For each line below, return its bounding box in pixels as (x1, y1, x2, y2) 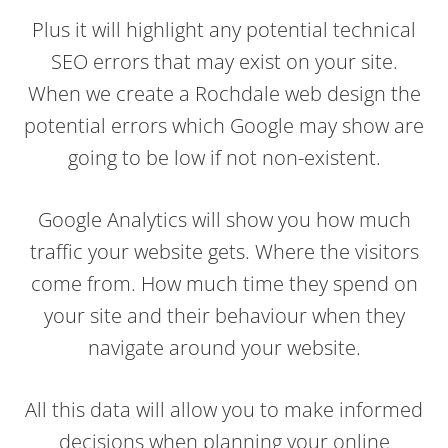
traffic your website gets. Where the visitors (29, 237, 419, 265)
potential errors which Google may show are (24, 111, 424, 139)
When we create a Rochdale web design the (27, 79, 421, 107)
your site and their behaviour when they (43, 301, 405, 329)
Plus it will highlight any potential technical (32, 15, 416, 43)
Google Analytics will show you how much (37, 205, 411, 233)
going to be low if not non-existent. (67, 143, 381, 171)
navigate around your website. (87, 333, 361, 361)
